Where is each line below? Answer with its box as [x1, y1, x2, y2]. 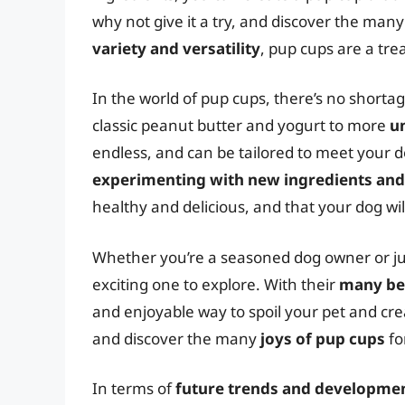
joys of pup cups [260, 327, 385, 349]
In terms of [92, 378, 175, 400]
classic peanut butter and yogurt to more [92, 115, 390, 137]
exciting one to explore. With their [92, 273, 339, 295]
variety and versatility [92, 37, 260, 59]
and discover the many [92, 327, 260, 349]
